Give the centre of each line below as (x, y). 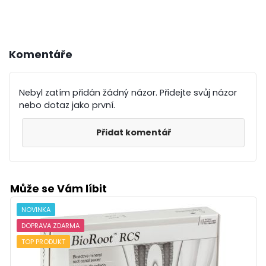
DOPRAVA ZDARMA (51, 226)
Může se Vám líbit (59, 189)
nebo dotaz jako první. (67, 105)
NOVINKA (36, 210)
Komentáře (41, 55)
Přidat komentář (133, 133)
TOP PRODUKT (44, 242)
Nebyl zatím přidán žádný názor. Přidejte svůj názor (128, 93)
